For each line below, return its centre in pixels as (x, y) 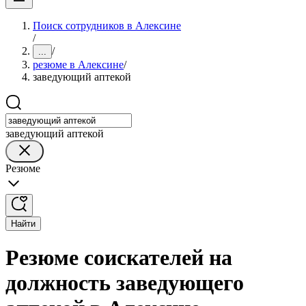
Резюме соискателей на (119, 258)
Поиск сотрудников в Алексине (107, 26)
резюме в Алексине (78, 65)
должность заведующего (125, 283)
